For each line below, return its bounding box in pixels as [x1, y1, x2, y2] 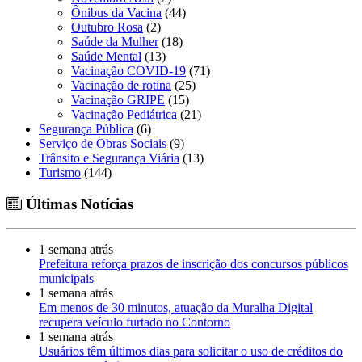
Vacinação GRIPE [71, 92, 165, 107]
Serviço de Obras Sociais [39, 136, 166, 150]
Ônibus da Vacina [71, 5, 162, 19]
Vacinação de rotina [71, 78, 171, 92]
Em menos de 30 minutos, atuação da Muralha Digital [39, 301, 313, 315]
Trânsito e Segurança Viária [39, 150, 179, 165]
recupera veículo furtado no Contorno [39, 315, 230, 330]
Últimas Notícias [22, 195, 133, 213]
